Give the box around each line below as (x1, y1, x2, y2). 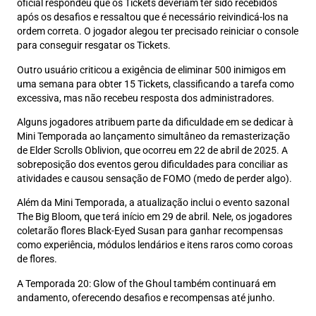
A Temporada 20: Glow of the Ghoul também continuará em (17, 277, 276, 290)
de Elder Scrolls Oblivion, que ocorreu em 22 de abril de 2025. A (17, 144, 288, 157)
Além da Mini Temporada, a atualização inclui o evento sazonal (17, 197, 289, 209)
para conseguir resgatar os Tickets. (17, 39, 171, 52)
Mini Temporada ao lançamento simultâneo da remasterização (17, 130, 290, 142)
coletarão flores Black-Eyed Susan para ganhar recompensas (17, 225, 283, 238)
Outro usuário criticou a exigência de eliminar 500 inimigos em (17, 63, 286, 76)
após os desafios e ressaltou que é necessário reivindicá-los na (17, 11, 288, 24)
